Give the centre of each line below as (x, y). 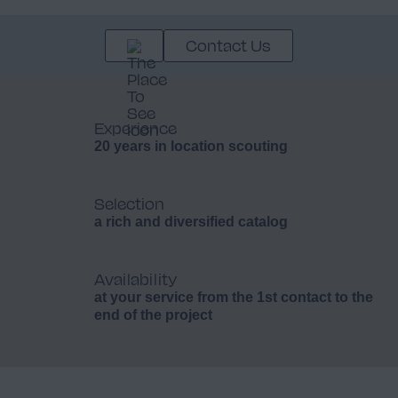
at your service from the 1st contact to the (234, 298)
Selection (129, 203)
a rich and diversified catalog (191, 222)
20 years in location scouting (191, 147)
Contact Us (228, 45)
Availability (135, 279)
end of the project (153, 315)
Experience (135, 128)
